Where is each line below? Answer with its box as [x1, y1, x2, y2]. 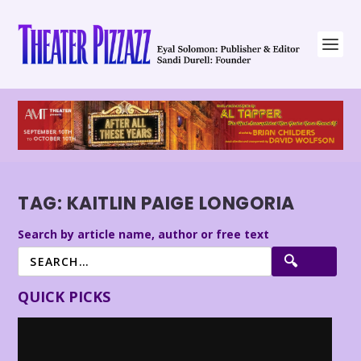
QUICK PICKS [18, 286, 111, 306]
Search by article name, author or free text [18, 226, 270, 242]
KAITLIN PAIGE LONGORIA [66, 191, 295, 217]
